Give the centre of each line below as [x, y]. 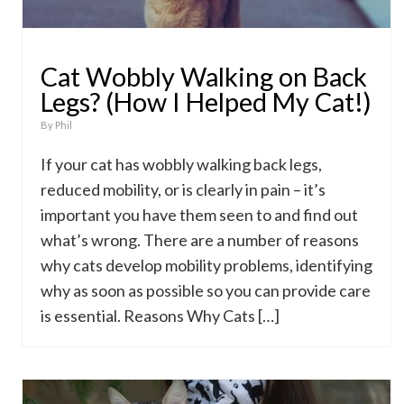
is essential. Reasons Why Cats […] [160, 316]
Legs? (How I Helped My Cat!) [206, 102]
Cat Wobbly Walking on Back [204, 77]
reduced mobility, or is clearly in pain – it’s [183, 189]
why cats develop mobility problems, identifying [207, 265]
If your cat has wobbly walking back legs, [181, 164]
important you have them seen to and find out [199, 215]
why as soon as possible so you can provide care [206, 290]
